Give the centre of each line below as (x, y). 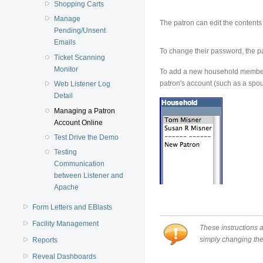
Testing (65, 152)
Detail (63, 96)
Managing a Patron (84, 111)
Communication (79, 164)
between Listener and (88, 176)
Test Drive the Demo (86, 137)
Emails (65, 43)
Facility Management (66, 224)
